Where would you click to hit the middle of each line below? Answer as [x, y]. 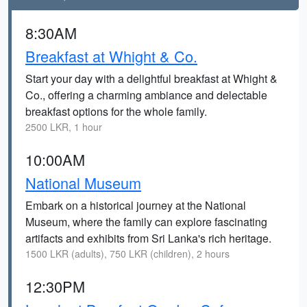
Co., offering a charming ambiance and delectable [146, 95]
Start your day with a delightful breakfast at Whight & [151, 78]
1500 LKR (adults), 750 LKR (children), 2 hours [127, 254]
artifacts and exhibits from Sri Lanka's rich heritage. [148, 238]
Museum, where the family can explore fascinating [146, 222]
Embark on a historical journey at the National [136, 205]
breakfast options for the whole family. [116, 111]
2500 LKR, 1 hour [64, 127]
